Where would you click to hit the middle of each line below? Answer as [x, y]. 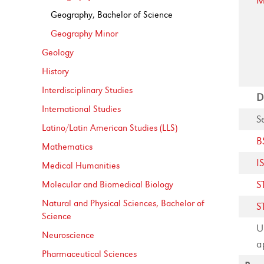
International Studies [82, 109]
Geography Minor [85, 34]
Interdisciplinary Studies [88, 90]
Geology [58, 52]
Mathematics [67, 147]
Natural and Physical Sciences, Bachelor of [123, 203]
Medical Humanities [81, 166]
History [56, 71]
